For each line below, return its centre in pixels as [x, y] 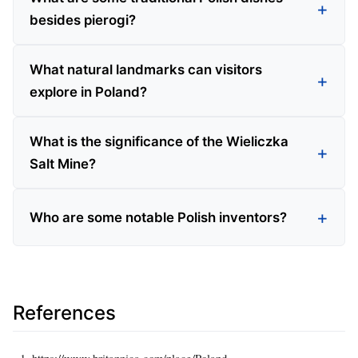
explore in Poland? [88, 92]
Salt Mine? [63, 164]
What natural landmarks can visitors [146, 70]
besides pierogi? [83, 20]
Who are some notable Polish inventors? [158, 218]
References [64, 313]
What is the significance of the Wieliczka [159, 142]
